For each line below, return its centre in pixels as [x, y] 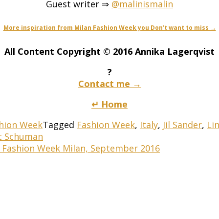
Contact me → [109, 83]
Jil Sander [182, 124]
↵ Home [109, 104]
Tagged [60, 124]
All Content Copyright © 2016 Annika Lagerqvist [109, 51]
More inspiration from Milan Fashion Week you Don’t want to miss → [109, 27]
